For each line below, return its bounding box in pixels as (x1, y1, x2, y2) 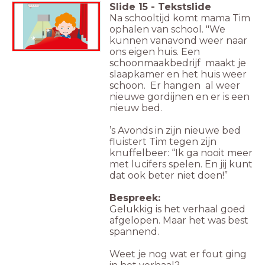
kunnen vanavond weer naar (109, 35, 247, 47)
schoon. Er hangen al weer (109, 80, 240, 92)
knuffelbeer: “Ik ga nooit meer (109, 147, 253, 159)
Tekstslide (158, 1, 211, 13)
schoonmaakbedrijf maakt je (109, 57, 246, 69)
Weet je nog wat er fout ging (109, 248, 247, 260)
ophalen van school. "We (109, 24, 225, 35)
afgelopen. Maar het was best (109, 215, 248, 227)
